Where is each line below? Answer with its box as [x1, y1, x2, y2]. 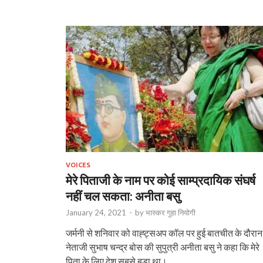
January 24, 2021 [66, 207, 126, 217]
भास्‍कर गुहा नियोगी [146, 207, 195, 217]
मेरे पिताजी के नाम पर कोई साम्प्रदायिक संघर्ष [66, 172, 255, 187]
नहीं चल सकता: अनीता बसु [66, 188, 180, 203]
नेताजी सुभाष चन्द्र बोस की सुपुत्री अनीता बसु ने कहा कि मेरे [66, 241, 259, 252]
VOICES [66, 161, 90, 168]
